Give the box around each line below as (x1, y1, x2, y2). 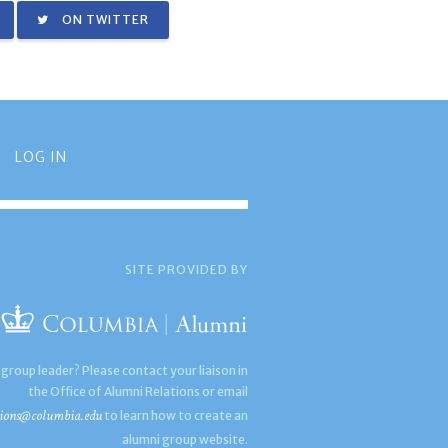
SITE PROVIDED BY (125, 262, 249, 278)
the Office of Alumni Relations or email (28, 384, 249, 400)
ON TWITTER (59, 12, 150, 28)
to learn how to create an (102, 408, 249, 424)
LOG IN (14, 148, 67, 167)
